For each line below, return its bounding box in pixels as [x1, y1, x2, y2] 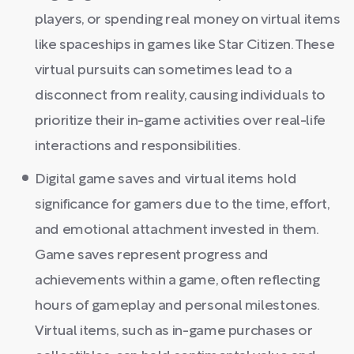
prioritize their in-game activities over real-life [35, 115, 326, 128]
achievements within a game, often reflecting [35, 274, 320, 288]
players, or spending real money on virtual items [35, 13, 341, 27]
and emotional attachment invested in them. [35, 224, 318, 237]
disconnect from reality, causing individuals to [35, 89, 326, 103]
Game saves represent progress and [35, 249, 269, 262]
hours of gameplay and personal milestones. [35, 299, 319, 313]
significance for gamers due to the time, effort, [35, 198, 330, 212]
